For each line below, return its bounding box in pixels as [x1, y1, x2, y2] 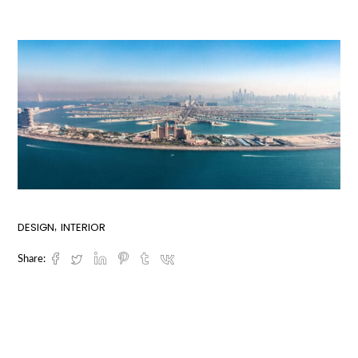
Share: [18, 253, 46, 265]
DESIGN [18, 219, 55, 235]
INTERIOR [61, 219, 106, 235]
